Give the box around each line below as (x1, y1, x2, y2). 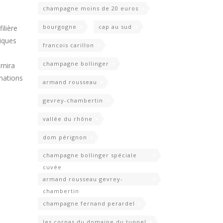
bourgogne (43, 23, 77, 31)
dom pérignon (43, 133, 87, 141)
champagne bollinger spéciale (43, 151, 137, 159)
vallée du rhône (43, 115, 93, 123)
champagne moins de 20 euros (43, 4, 138, 12)
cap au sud (99, 23, 132, 31)
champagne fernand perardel (43, 200, 135, 208)
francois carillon (43, 41, 94, 49)
